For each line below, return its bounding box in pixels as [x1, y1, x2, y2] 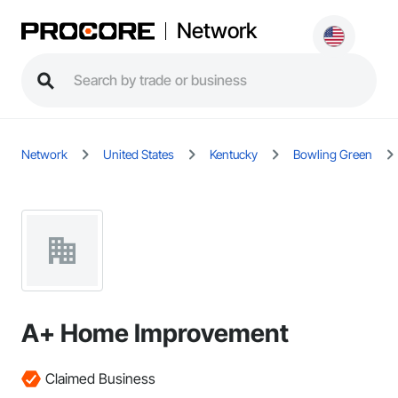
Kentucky [210, 147, 258, 162]
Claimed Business [45, 370, 155, 387]
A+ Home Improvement [21, 318, 289, 348]
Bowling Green [293, 147, 372, 162]
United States [103, 147, 174, 162]
